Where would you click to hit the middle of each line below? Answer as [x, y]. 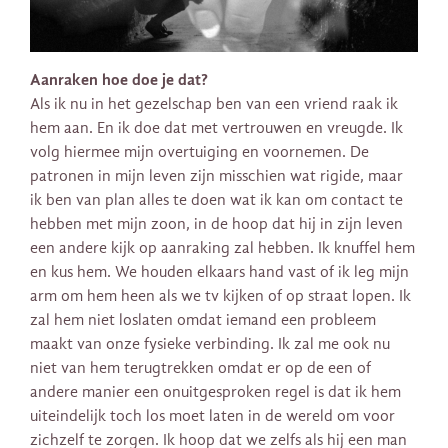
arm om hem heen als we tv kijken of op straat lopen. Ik [220, 295]
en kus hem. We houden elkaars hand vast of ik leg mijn [219, 271]
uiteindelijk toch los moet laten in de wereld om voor [212, 415]
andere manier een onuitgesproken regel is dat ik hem [215, 391]
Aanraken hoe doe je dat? [119, 79]
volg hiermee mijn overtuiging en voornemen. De [199, 151]
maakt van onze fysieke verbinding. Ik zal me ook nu [210, 343]
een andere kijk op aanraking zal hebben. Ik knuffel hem [222, 247]
